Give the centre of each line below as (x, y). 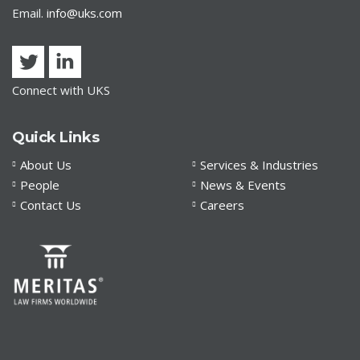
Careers (222, 205)
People (40, 185)
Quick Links (56, 137)
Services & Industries (259, 165)
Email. (29, 13)
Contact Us (51, 205)
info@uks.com (84, 13)
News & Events (243, 185)
